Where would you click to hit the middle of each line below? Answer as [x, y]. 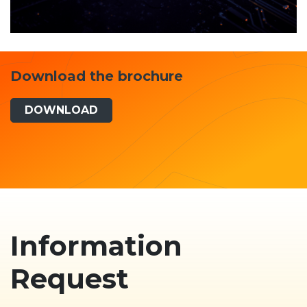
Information [96, 246]
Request [70, 279]
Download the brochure [97, 76]
